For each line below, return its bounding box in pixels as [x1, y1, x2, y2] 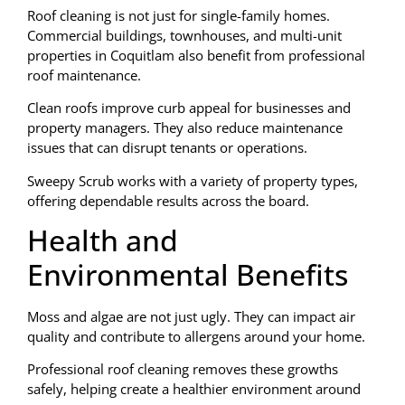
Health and [27, 220, 178, 259]
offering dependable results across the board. [27, 191, 309, 210]
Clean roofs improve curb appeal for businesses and [27, 99, 351, 118]
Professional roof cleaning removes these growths [27, 360, 338, 379]
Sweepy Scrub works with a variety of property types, [27, 171, 358, 190]
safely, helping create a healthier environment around [27, 380, 361, 399]
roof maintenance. [27, 65, 141, 84]
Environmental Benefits [27, 254, 348, 294]
